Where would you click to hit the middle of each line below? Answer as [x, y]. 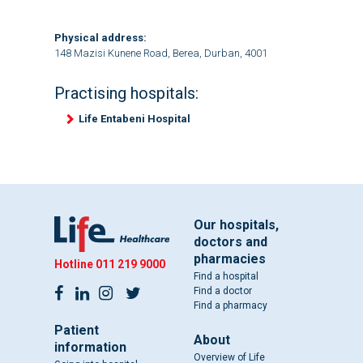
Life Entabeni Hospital [134, 119]
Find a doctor [223, 291]
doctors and [231, 242]
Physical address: [100, 38]
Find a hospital [226, 277]
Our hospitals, [236, 225]
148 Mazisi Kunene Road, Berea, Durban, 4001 [160, 53]
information [90, 348]
